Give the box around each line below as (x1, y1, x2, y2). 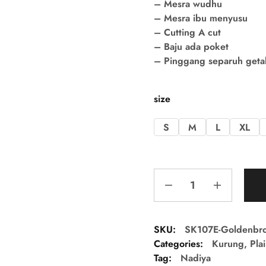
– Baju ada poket (153, 40, 229, 53)
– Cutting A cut (153, 26, 221, 39)
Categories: (153, 237, 203, 251)
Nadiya (180, 251, 211, 265)
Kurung (211, 237, 244, 251)
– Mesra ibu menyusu (153, 11, 248, 25)
